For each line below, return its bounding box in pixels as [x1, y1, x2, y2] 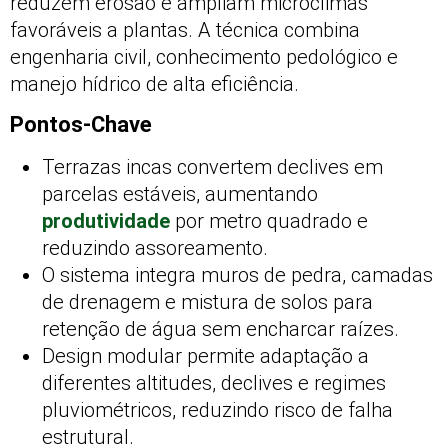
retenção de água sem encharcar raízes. [42, 317, 399, 342]
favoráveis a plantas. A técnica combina [10, 18, 360, 42]
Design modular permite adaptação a [42, 344, 369, 369]
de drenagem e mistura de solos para [42, 290, 373, 315]
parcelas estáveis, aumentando [42, 182, 318, 207]
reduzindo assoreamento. [42, 236, 268, 261]
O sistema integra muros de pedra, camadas [42, 263, 433, 288]
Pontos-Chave [10, 112, 152, 138]
